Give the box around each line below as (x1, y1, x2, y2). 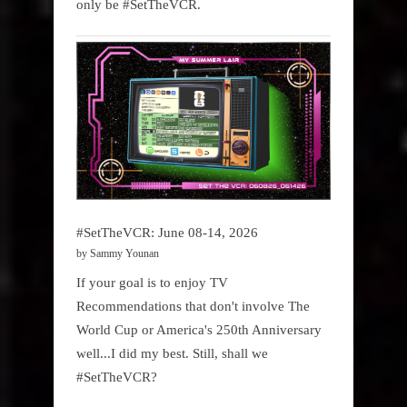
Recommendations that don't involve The (76, 297, 310, 313)
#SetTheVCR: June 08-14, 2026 (76, 224, 258, 241)
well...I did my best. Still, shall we (76, 344, 268, 361)
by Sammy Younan (76, 247, 159, 261)
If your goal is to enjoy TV (76, 273, 228, 290)
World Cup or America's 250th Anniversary (76, 321, 322, 337)
